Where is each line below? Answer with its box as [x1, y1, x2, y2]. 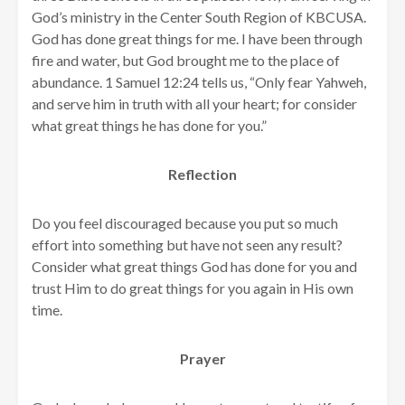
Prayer [179, 350, 226, 368]
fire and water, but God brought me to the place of [32, 52, 340, 70]
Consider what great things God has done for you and [32, 258, 357, 276]
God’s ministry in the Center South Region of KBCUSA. [32, 8, 366, 26]
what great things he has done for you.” [32, 117, 267, 135]
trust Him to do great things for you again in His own [32, 279, 353, 297]
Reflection [168, 165, 237, 184]
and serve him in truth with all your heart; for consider [32, 95, 357, 113]
